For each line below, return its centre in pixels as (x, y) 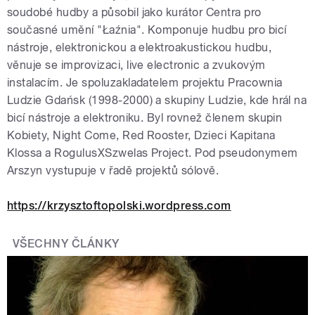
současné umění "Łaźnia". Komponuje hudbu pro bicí (147, 30)
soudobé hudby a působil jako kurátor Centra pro (134, 12)
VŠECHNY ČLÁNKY (66, 243)
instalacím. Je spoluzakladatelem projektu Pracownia (145, 82)
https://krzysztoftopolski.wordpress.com (119, 205)
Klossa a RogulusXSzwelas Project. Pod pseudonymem (153, 153)
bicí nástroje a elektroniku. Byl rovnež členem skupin (145, 117)
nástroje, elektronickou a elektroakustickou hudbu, (140, 47)
